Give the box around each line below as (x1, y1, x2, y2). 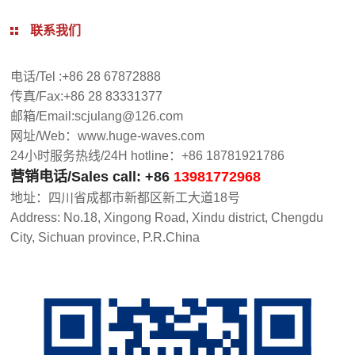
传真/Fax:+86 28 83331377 (10, 89, 170, 103)
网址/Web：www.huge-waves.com (10, 128, 205, 143)
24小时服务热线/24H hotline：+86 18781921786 (10, 148, 285, 162)
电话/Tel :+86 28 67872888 (10, 69, 162, 83)
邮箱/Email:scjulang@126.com (10, 109, 184, 123)
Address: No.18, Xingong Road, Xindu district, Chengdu (10, 210, 324, 224)
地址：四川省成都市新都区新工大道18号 (10, 190, 241, 204)
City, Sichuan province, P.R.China (10, 230, 200, 244)
